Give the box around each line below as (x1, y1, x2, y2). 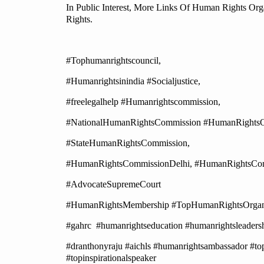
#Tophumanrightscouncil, (66, 55, 161, 66)
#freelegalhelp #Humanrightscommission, (66, 97, 220, 107)
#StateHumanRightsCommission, (66, 138, 190, 148)
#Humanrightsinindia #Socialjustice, (66, 76, 200, 87)
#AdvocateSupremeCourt (66, 179, 161, 190)
